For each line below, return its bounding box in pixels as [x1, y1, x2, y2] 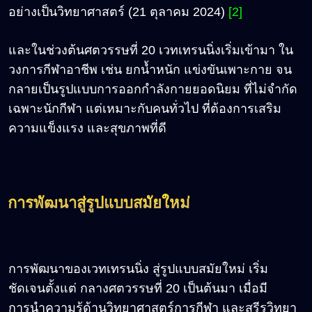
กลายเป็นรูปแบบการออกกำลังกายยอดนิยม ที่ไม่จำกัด [8, 81, 297, 96]
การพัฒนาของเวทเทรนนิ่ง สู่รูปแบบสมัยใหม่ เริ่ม [8, 261, 268, 276]
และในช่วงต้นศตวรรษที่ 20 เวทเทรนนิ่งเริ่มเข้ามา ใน [8, 42, 293, 57]
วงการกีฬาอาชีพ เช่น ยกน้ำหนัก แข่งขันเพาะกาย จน [8, 62, 292, 77]
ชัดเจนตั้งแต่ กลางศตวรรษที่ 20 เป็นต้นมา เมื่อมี [8, 281, 267, 295]
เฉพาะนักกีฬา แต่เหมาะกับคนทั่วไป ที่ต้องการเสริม [8, 101, 281, 116]
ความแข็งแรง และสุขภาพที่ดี [8, 120, 166, 135]
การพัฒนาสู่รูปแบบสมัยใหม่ [8, 194, 190, 212]
